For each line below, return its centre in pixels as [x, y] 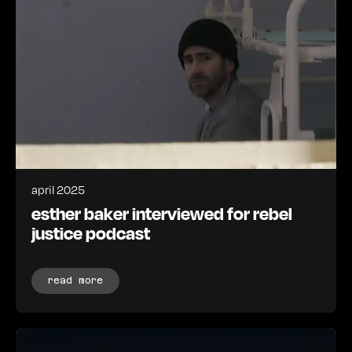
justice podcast [91, 232]
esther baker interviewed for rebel [162, 213]
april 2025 [58, 189]
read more [75, 280]
